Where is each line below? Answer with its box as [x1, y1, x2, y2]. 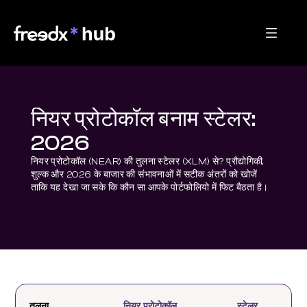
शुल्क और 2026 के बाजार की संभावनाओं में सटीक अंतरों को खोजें [30, 169, 258, 180]
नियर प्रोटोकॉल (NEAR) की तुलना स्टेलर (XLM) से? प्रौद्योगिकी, [30, 156, 265, 167]
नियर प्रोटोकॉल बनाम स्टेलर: [30, 107, 256, 132]
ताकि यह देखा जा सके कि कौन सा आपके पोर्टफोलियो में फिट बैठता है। [30, 182, 269, 193]
